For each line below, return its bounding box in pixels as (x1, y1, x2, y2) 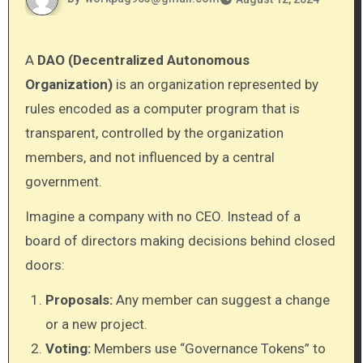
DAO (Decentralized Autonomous (36, 52, 250, 68)
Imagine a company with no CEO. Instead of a (24, 207, 301, 224)
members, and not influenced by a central (24, 149, 275, 165)
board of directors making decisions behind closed (24, 232, 335, 249)
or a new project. (45, 315, 148, 332)
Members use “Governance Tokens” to (91, 340, 327, 357)
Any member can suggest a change (113, 291, 331, 308)
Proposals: (45, 291, 113, 308)
